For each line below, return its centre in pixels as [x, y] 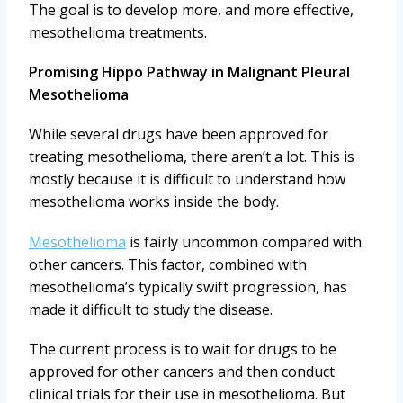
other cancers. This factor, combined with [168, 264]
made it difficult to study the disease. [151, 309]
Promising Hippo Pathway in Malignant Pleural [189, 72]
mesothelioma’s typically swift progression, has [188, 287]
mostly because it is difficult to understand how [187, 179]
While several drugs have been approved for [179, 134]
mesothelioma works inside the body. [154, 202]
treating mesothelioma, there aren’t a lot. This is [192, 157]
